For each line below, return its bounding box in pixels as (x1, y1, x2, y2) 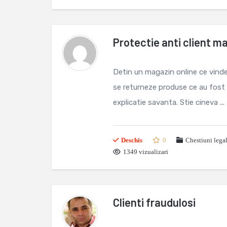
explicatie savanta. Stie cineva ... (113, 98, 224, 107)
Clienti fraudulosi (113, 196, 196, 209)
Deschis (121, 136, 142, 144)
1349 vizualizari (123, 148, 168, 156)
